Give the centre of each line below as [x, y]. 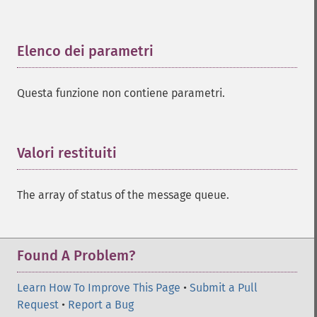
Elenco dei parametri [85, 51]
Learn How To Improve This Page [99, 288]
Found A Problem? [76, 255]
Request [38, 305]
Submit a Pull [224, 288]
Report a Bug [101, 305]
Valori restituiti [67, 153]
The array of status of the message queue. [123, 195]
